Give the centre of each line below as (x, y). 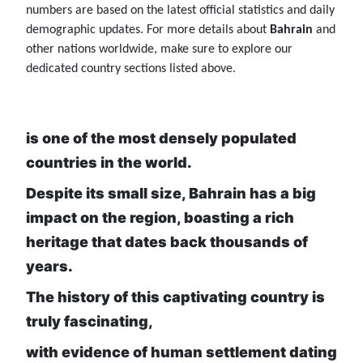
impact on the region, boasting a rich (160, 218)
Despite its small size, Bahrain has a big (171, 194)
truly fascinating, (90, 322)
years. (49, 267)
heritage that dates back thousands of (167, 242)
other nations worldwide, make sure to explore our (159, 50)
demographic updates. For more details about (148, 30)
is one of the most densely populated (161, 139)
